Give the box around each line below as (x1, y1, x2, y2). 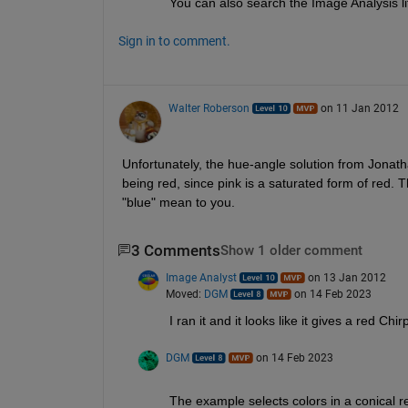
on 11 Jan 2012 (320, 101, 399, 115)
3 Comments (130, 241, 220, 260)
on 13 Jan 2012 (307, 271, 386, 285)
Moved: (165, 288, 204, 301)
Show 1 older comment (219, 242, 362, 259)
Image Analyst (165, 271, 237, 285)
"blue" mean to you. (121, 194, 235, 209)
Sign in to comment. (117, 33, 230, 48)
